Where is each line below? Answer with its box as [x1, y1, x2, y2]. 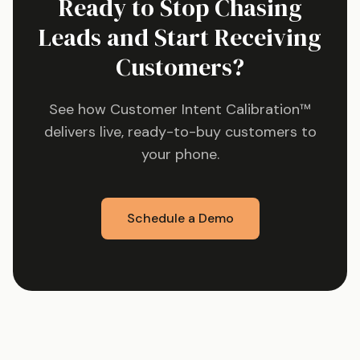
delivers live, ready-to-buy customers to [43, 122, 317, 141]
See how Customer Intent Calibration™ [49, 100, 311, 119]
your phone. [141, 145, 219, 164]
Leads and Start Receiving [39, 21, 321, 54]
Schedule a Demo [126, 210, 234, 227]
